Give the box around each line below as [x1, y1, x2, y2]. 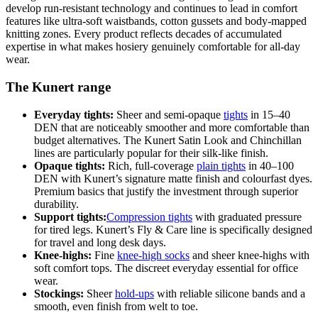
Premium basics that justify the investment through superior [34, 185, 298, 197]
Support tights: [34, 210, 106, 223]
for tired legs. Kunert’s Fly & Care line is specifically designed [34, 223, 312, 236]
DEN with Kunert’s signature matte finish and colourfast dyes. [34, 172, 312, 185]
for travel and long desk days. [34, 236, 166, 248]
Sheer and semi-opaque [114, 108, 224, 121]
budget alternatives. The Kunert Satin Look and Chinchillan [34, 133, 302, 146]
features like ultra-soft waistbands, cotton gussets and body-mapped [6, 15, 307, 28]
